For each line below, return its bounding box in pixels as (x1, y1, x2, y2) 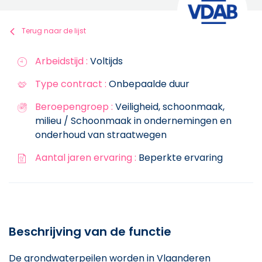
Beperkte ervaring (136, 150, 223, 164)
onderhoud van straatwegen (35, 127, 167, 142)
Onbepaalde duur (106, 77, 189, 91)
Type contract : (35, 77, 106, 91)
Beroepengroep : (35, 99, 113, 113)
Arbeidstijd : (35, 54, 88, 68)
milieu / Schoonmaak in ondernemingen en (35, 113, 232, 127)
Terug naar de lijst (22, 26, 86, 36)
